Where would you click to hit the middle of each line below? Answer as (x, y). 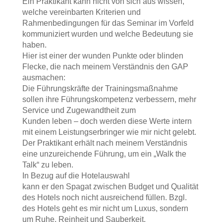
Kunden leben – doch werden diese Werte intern (107, 121)
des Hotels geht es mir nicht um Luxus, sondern (105, 208)
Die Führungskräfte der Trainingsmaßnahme (100, 88)
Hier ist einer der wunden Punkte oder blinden (103, 56)
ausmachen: (44, 78)
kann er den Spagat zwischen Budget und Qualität (110, 187)
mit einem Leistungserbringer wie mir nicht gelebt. (109, 132)
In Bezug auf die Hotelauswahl (76, 176)
